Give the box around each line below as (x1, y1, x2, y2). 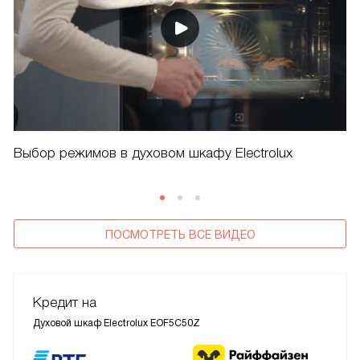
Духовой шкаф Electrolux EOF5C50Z (33, 317, 200, 329)
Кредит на (33, 295, 96, 311)
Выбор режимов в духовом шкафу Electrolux (14, 145, 292, 162)
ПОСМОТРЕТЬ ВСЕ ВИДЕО (104, 228, 256, 242)
